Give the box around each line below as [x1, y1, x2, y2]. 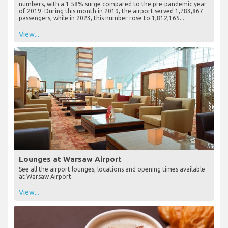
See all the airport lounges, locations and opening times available [19, 166, 205, 173]
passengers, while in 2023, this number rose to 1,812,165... [19, 15, 184, 22]
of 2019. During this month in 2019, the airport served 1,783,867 [19, 8, 203, 15]
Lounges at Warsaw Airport [19, 155, 122, 164]
